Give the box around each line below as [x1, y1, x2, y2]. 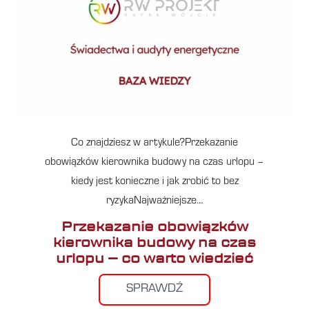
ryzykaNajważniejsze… [106, 195, 203, 207]
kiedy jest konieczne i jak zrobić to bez [70, 176, 239, 188]
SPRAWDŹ [126, 283, 183, 296]
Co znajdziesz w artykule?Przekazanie [71, 137, 238, 149]
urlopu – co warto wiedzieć [56, 248, 253, 268]
